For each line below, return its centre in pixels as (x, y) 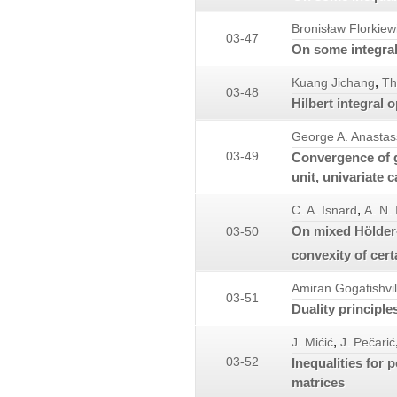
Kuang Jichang (333, 83)
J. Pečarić (368, 343)
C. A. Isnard (324, 211)
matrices (318, 383)
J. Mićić (312, 343)
